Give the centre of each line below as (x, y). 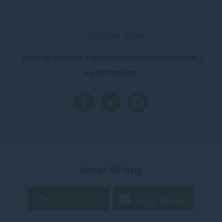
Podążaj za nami (111, 35)
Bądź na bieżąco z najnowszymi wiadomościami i (111, 57)
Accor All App (111, 169)
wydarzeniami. (111, 72)
